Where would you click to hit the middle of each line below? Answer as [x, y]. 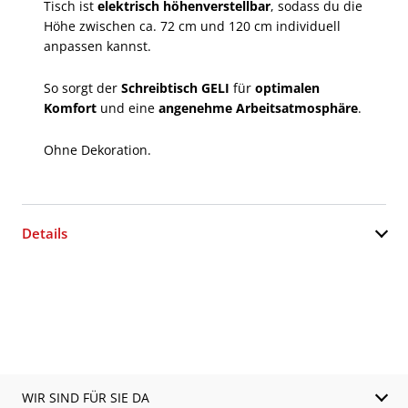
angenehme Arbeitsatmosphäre [258, 107]
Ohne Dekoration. [97, 149]
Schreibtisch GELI [177, 87]
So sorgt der [82, 87]
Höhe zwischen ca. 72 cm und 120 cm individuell [192, 25]
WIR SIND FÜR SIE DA [86, 397]
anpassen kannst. [97, 46]
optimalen [287, 87]
